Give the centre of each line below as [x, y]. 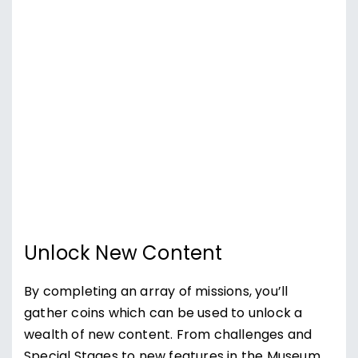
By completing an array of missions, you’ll [156, 292]
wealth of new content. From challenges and [168, 336]
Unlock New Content [123, 255]
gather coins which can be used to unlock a [163, 314]
